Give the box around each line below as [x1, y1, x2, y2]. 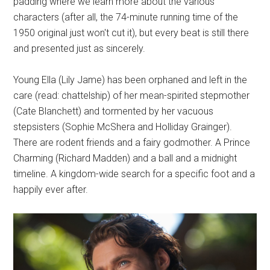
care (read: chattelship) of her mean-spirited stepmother [13, 89, 250, 101]
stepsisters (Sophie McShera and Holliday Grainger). [13, 121, 233, 133]
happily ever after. [13, 183, 89, 195]
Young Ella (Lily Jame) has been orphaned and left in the [13, 74, 248, 86]
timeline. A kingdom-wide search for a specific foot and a [13, 168, 256, 180]
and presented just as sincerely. [13, 42, 146, 54]
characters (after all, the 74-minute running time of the [13, 11, 239, 23]
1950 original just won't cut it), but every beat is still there [13, 27, 250, 39]
